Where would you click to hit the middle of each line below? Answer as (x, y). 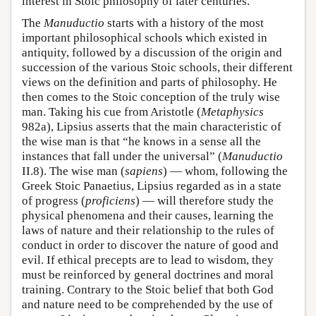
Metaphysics (232, 112)
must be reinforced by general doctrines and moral (148, 275)
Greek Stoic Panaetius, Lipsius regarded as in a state (152, 186)
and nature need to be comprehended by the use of (147, 305)
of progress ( (54, 201)
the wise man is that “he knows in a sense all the (141, 142)
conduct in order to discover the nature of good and (150, 245)
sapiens (144, 171)
